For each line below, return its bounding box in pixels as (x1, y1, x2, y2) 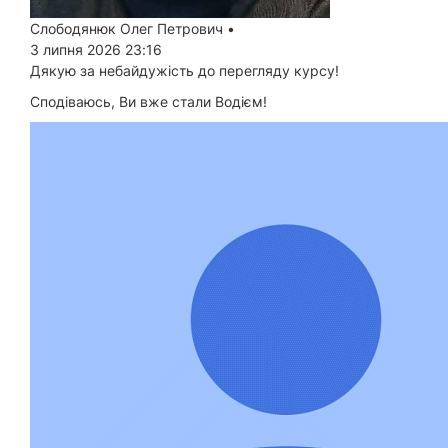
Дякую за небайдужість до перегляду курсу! (30, 61, 339, 79)
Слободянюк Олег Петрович (30, 19, 223, 37)
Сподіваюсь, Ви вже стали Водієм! (30, 92, 267, 110)
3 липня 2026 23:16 (30, 40, 162, 58)
